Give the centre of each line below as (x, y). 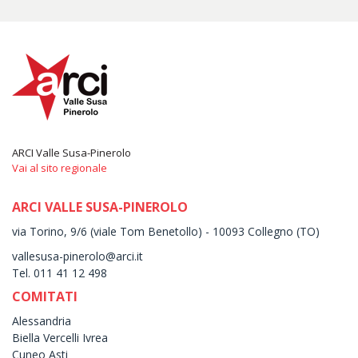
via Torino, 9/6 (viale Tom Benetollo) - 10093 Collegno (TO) (166, 231)
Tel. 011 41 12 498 (60, 272)
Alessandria (42, 320)
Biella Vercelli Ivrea (60, 337)
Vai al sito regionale (60, 167)
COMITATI (45, 296)
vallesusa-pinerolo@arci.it (78, 256)
